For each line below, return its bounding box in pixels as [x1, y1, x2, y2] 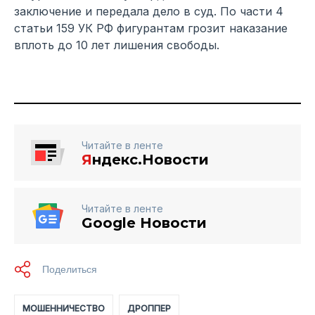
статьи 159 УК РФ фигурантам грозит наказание [14, 20, 288, 35]
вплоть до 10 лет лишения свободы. [14, 37, 219, 52]
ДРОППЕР [127, 302, 171, 314]
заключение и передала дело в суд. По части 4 [14, 4, 283, 18]
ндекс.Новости [92, 150, 209, 168]
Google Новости [82, 214, 207, 231]
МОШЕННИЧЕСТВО [22, 302, 105, 314]
